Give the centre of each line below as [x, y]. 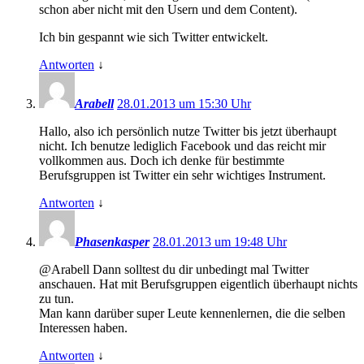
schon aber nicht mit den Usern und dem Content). [168, 10]
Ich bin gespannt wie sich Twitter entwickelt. [154, 37]
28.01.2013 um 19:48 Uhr [220, 242]
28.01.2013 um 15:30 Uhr [184, 104]
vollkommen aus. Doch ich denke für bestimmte [162, 161]
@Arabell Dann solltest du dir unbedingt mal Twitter [174, 270]
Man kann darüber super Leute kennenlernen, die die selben [192, 314]
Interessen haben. [83, 328]
